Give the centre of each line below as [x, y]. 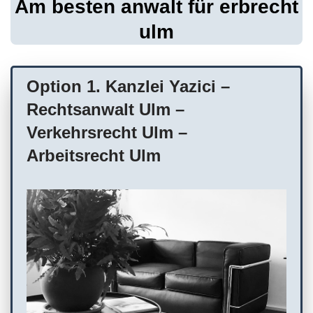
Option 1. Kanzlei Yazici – [128, 86]
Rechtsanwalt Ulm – [105, 109]
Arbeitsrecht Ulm [94, 155]
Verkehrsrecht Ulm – [107, 132]
